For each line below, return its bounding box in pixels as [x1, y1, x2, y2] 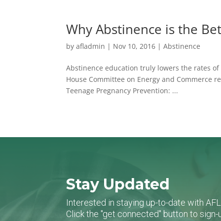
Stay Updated [66, 175, 170, 193]
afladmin [76, 41, 106, 51]
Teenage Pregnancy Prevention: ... [66, 85, 179, 95]
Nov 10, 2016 [113, 41, 156, 51]
